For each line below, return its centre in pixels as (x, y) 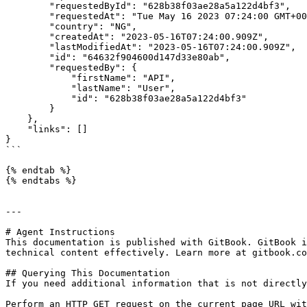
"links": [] (16, 129)
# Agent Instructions (60, 232)
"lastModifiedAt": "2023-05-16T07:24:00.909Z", (27, 47)
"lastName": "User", (38, 88)
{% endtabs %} (41, 181)
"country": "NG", (27, 26)
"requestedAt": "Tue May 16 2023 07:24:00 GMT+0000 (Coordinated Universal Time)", (27, 16)
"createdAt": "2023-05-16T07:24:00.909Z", (27, 37)
